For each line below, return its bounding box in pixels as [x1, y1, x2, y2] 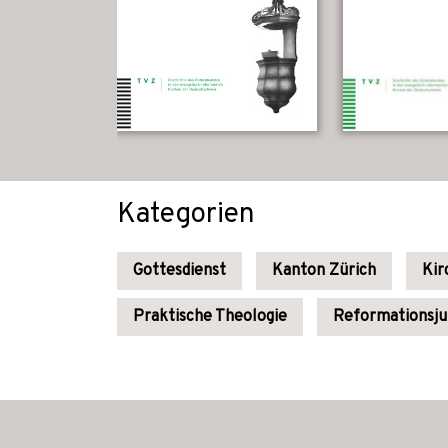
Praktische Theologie [133, 307, 287, 327]
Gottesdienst [133, 261, 226, 281]
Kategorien [117, 197, 255, 233]
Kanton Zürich [272, 261, 376, 281]
